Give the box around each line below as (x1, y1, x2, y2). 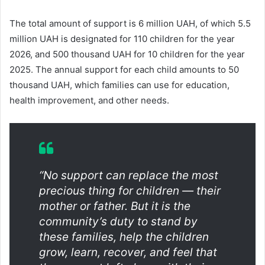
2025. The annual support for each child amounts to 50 (9, 63, 239, 75)
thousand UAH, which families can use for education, (9, 79, 230, 91)
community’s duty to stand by (39, 214, 198, 228)
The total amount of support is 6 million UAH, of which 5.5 (9, 17, 251, 29)
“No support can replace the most (39, 168, 218, 182)
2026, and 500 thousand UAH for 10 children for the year (9, 48, 245, 60)
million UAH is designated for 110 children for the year (9, 33, 235, 44)
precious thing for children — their (39, 183, 221, 198)
